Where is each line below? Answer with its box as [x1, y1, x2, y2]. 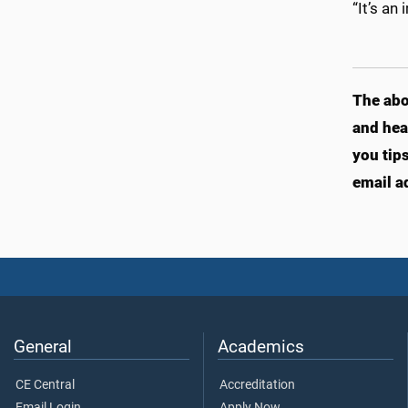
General [14, 336, 72, 358]
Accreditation [219, 377, 295, 393]
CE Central [15, 377, 75, 393]
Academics [218, 336, 304, 358]
